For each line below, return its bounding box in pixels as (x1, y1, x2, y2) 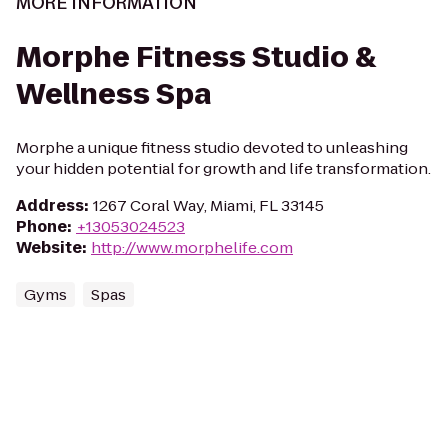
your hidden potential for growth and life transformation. (16, 158, 431, 179)
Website (16, 237, 82, 258)
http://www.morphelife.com (91, 237, 293, 258)
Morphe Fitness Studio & (16, 38, 376, 77)
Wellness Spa (16, 75, 211, 114)
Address (16, 195, 84, 216)
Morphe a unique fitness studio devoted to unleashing (16, 137, 408, 158)
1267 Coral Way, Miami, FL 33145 (93, 195, 324, 216)
